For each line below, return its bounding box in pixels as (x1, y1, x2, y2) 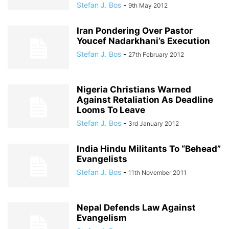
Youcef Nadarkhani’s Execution (77, 36, 210, 46)
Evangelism (77, 213, 127, 223)
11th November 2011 (128, 169, 187, 176)
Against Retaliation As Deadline (77, 95, 213, 105)
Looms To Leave (77, 105, 145, 115)
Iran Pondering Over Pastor (77, 26, 193, 36)
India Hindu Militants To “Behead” (77, 144, 221, 154)
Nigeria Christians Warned (77, 84, 191, 95)
